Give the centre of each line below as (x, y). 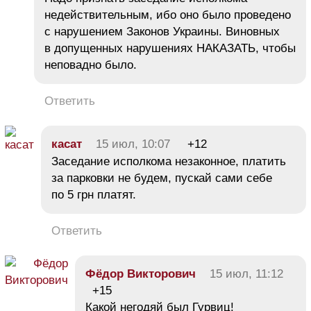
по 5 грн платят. (94, 194)
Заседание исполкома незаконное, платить (169, 161)
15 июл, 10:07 (133, 144)
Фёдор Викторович (141, 274)
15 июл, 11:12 (246, 274)
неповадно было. (91, 65)
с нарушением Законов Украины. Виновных (162, 31)
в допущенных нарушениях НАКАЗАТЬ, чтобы (170, 48)
